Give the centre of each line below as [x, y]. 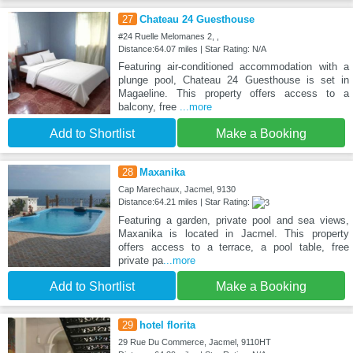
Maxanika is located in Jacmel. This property [233, 234]
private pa [140, 261]
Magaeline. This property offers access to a [233, 94]
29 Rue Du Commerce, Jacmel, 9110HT [194, 342]
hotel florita [167, 325]
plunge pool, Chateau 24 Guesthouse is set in [233, 80]
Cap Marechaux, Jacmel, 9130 [176, 190]
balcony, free [149, 107]
